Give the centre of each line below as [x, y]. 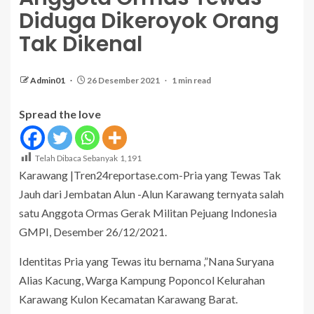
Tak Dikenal [81, 44]
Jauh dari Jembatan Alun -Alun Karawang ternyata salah [151, 194]
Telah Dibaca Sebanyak [76, 158]
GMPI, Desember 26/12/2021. [93, 232]
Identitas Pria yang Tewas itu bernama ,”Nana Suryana [146, 261]
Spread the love [60, 114]
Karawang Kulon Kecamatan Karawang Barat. [128, 299]
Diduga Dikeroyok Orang [149, 21]
